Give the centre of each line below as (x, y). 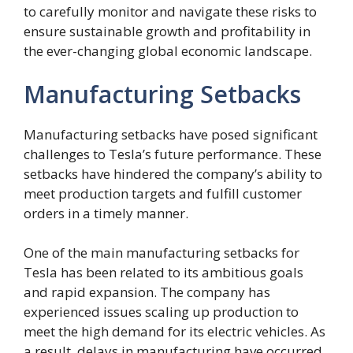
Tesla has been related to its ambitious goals (163, 273)
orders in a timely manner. (106, 214)
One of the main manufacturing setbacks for (162, 253)
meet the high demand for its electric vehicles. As (175, 332)
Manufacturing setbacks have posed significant (171, 135)
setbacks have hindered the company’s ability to (173, 174)
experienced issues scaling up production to (161, 312)
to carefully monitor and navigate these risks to (170, 11)
